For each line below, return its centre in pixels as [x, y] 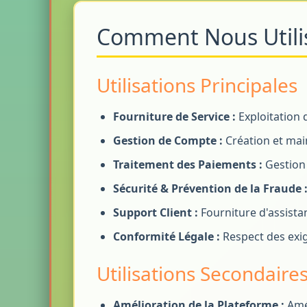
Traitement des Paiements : [188, 164]
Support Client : [156, 212]
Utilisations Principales [197, 85]
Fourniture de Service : [174, 116]
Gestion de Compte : [168, 140]
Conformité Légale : [167, 236]
